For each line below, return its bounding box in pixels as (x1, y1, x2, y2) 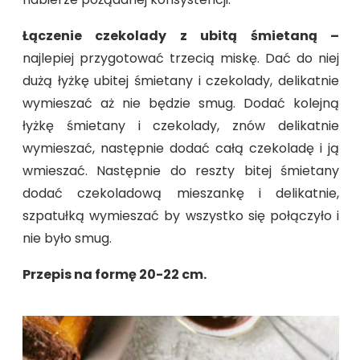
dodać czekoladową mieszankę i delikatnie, (22, 184, 339, 203)
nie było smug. (22, 229, 112, 248)
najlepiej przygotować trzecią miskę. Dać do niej (22, 49, 339, 68)
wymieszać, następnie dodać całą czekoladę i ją (22, 139, 339, 158)
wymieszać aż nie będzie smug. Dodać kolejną (22, 94, 339, 113)
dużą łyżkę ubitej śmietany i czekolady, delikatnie (22, 72, 339, 91)
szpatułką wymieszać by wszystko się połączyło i (22, 207, 339, 226)
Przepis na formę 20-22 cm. (22, 265, 207, 284)
